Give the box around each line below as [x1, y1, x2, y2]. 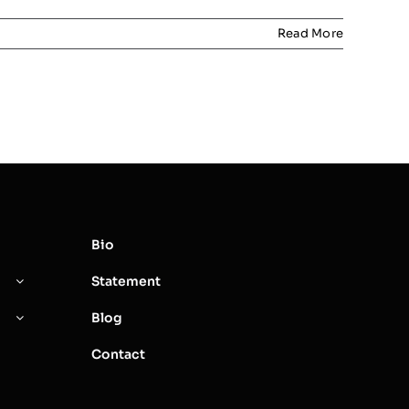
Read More [277, 26, 343, 42]
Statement [90, 273, 161, 290]
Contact [90, 346, 145, 363]
